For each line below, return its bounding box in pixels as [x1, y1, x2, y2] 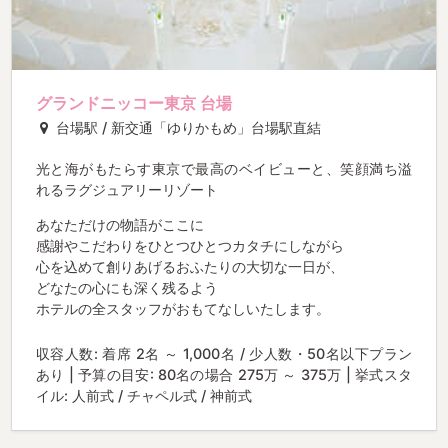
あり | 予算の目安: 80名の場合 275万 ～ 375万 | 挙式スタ [36, 366, 412, 384]
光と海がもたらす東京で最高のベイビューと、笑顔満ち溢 [36, 159, 412, 177]
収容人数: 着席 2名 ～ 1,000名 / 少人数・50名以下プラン [36, 345, 412, 363]
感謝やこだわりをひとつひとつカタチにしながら [36, 237, 344, 255]
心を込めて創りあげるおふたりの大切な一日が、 [36, 258, 344, 276]
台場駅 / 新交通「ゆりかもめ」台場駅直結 [52, 118, 321, 136]
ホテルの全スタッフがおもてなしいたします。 [36, 300, 330, 318]
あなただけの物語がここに [36, 216, 204, 234]
